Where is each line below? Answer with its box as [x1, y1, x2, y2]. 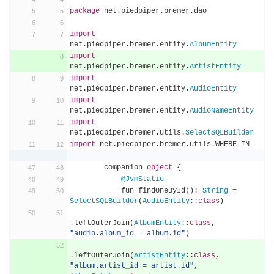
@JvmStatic [120, 175, 164, 183]
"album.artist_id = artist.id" [69, 262, 194, 270]
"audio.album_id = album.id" [69, 229, 185, 238]
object [146, 163, 172, 172]
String [202, 187, 228, 195]
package [69, 7, 100, 15]
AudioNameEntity [189, 106, 254, 115]
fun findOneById [120, 187, 185, 195]
